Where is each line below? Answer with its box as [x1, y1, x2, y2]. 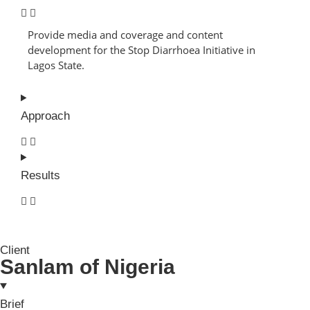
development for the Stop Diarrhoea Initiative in [28, 43, 255, 57]
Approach [21, 109, 70, 123]
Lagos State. [28, 58, 84, 73]
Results [21, 169, 60, 183]
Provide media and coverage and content [28, 28, 223, 42]
